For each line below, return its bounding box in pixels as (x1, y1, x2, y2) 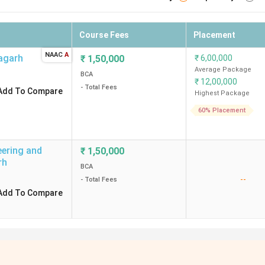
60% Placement (198, 106, 245, 114)
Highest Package (195, 89, 250, 97)
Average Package (195, 66, 251, 73)
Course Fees (79, 30, 129, 40)
